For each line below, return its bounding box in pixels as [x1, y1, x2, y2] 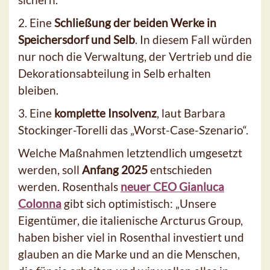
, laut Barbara [157, 106, 225, 121]
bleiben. [18, 83, 58, 98]
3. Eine [18, 106, 54, 121]
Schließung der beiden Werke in [54, 16, 216, 30]
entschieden [148, 163, 212, 177]
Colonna [18, 196, 61, 211]
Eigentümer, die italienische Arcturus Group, [18, 213, 243, 228]
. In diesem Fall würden [135, 33, 252, 47]
